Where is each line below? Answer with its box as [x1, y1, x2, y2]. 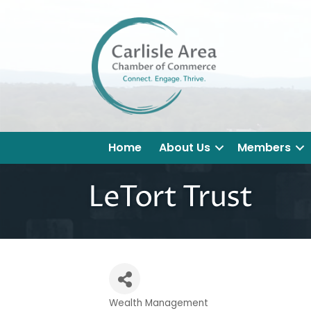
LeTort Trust [88, 178, 253, 218]
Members [237, 140, 291, 156]
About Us [159, 140, 210, 156]
